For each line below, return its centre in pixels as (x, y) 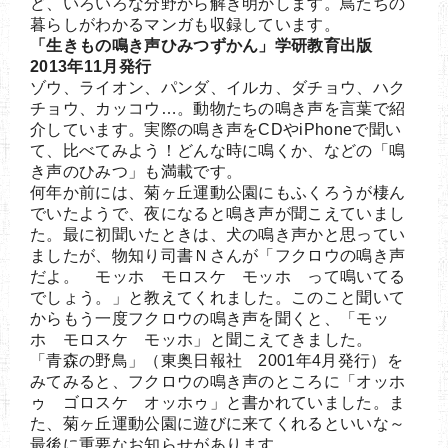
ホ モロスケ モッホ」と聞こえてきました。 (201, 339)
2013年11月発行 (91, 66)
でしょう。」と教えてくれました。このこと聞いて (218, 297)
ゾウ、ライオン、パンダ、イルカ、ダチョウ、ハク (218, 87)
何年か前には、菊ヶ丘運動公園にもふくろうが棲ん (218, 192)
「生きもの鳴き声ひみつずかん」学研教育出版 (210, 45)
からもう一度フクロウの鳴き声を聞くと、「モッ (210, 318)
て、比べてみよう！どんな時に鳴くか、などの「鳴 (218, 150)
